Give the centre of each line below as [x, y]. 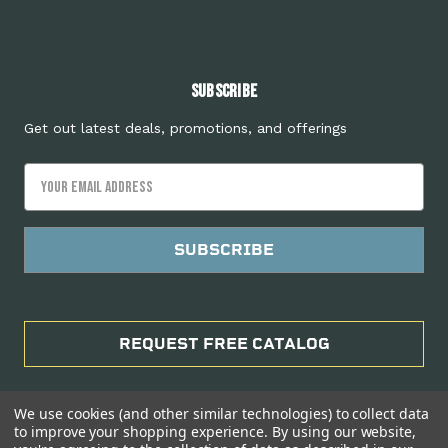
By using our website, [344, 431]
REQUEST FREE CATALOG [224, 343]
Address [48, 198]
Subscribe [224, 91]
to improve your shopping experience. [143, 431]
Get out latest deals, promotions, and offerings [185, 128]
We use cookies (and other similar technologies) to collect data [221, 413]
